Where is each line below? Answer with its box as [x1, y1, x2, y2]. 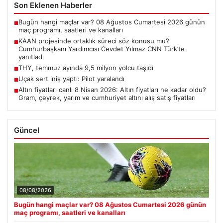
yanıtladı [18, 53, 44, 61]
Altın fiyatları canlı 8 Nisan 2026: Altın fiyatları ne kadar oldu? [18, 86, 206, 94]
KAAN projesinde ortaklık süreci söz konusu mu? [18, 37, 169, 45]
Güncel [14, 125, 39, 135]
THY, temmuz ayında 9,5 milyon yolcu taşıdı [18, 64, 153, 72]
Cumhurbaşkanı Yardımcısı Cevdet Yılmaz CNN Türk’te [18, 45, 185, 53]
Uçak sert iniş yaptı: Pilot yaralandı [18, 75, 124, 83]
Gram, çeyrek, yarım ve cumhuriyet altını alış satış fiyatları [18, 94, 196, 102]
